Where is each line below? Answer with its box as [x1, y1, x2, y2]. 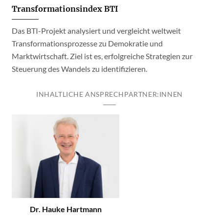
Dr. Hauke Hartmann [29, 204, 102, 214]
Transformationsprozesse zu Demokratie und [12, 39, 163, 48]
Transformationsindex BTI [12, 4, 118, 14]
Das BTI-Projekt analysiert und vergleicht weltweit [12, 26, 181, 35]
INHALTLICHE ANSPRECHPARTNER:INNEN [36, 90, 183, 98]
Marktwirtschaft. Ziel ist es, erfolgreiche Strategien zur [12, 51, 193, 61]
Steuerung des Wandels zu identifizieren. [12, 64, 147, 73]
